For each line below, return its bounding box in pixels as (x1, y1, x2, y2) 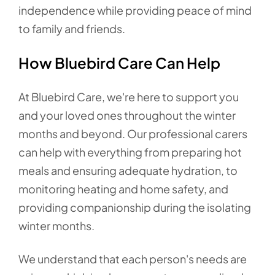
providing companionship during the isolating (18, 199, 251, 214)
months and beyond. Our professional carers (18, 126, 247, 141)
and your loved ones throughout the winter (18, 107, 236, 122)
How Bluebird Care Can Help (18, 53, 220, 72)
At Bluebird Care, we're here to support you (18, 89, 239, 104)
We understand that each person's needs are (18, 251, 247, 266)
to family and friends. (18, 21, 125, 36)
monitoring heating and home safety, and (18, 181, 228, 196)
